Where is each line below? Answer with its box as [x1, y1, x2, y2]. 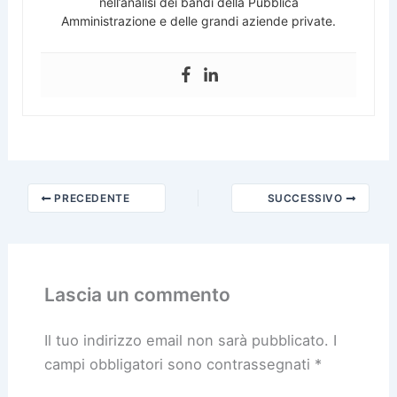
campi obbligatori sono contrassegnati [43, 354, 315, 373]
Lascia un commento [43, 283, 230, 306]
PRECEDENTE [51, 191, 130, 206]
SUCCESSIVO [267, 191, 346, 206]
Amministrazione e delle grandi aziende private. [61, 13, 336, 29]
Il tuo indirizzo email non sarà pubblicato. [43, 331, 329, 349]
